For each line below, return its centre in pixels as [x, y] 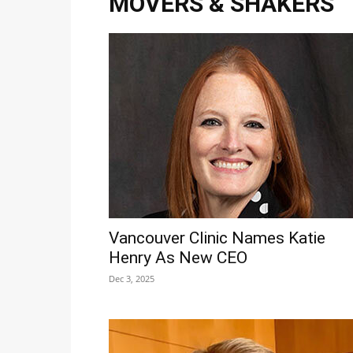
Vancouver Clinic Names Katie [217, 238]
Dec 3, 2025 [132, 279]
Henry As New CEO [178, 258]
